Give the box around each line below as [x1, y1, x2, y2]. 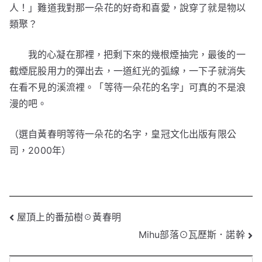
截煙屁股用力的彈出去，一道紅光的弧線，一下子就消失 [9, 65, 246, 77]
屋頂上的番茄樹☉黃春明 [17, 211, 121, 223]
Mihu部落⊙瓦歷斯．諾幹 [138, 229, 245, 241]
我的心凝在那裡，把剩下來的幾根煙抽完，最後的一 [28, 49, 246, 60]
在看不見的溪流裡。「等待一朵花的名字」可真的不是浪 [9, 81, 246, 93]
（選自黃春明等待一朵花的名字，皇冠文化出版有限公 [9, 128, 236, 140]
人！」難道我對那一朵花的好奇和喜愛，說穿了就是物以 [9, 2, 246, 13]
